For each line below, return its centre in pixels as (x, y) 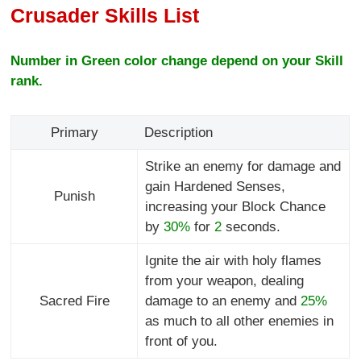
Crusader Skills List (105, 15)
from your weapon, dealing (224, 281)
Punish (74, 197)
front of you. (181, 342)
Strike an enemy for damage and (243, 167)
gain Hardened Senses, (215, 187)
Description (178, 133)
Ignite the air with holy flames (233, 261)
